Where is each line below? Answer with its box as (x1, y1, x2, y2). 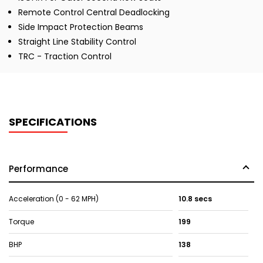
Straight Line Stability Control (18, 36, 136, 48)
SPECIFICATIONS (9, 114, 97, 130)
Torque (9, 217, 34, 227)
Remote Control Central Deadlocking (18, 6, 170, 19)
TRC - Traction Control (18, 50, 112, 63)
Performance (9, 163, 68, 176)
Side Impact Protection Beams (18, 21, 143, 33)
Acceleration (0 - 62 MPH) (9, 194, 99, 204)
